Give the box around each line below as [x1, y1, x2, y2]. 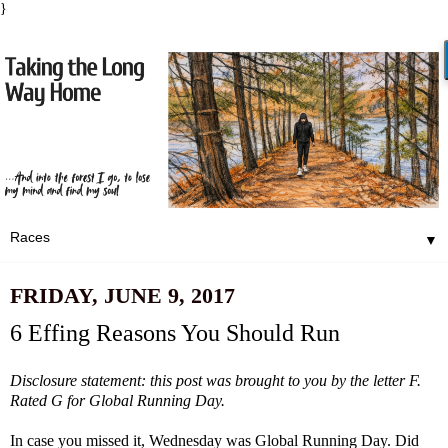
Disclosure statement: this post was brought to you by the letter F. [10, 372, 421, 390]
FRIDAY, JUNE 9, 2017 [10, 283, 235, 308]
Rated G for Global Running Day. [10, 392, 225, 410]
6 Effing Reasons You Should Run [10, 319, 340, 347]
